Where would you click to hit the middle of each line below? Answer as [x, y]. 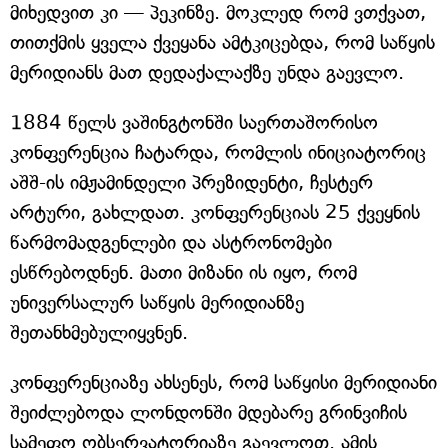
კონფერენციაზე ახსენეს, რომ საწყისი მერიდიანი [223, 383]
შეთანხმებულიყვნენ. [99, 333]
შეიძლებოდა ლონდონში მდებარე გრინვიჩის [208, 413]
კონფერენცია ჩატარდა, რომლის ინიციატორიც [218, 153]
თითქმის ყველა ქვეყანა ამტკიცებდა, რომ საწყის [222, 43]
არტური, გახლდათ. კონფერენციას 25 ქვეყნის [215, 213]
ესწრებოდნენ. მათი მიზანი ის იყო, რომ [183, 273]
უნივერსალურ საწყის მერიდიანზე [157, 303]
